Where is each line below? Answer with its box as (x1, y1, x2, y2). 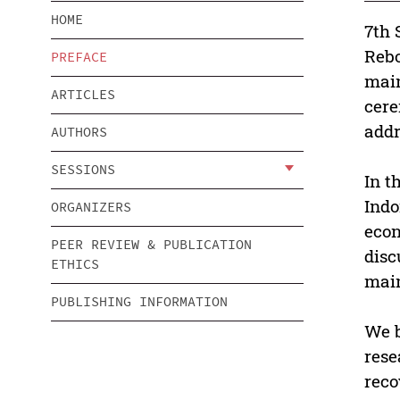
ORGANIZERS (51, 198, 131, 216)
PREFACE (51, 48, 107, 66)
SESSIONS (51, 161, 115, 179)
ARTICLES (51, 86, 115, 104)
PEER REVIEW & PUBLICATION (51, 236, 252, 254)
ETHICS (51, 255, 99, 273)
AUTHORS (51, 123, 107, 141)
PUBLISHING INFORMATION (51, 293, 228, 311)
